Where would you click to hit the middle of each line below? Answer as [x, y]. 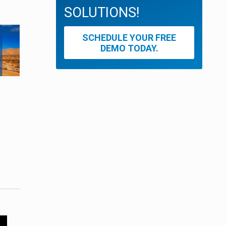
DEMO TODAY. [129, 48]
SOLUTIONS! [102, 13]
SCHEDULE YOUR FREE [129, 37]
